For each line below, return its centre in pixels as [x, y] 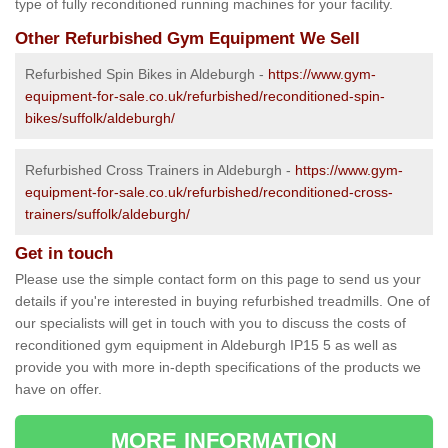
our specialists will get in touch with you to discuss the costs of [210, 323]
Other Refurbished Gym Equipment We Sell [187, 39]
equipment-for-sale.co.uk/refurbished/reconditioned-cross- [209, 192]
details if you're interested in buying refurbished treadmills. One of [222, 301]
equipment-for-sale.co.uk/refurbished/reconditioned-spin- [205, 96]
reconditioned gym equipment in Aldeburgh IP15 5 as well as [206, 345]
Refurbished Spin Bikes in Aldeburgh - [146, 74]
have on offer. [58, 389]
